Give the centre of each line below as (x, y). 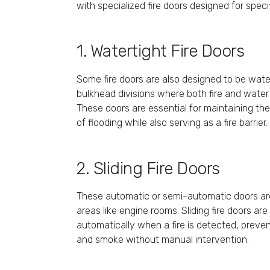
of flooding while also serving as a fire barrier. (172, 122)
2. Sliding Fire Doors (148, 168)
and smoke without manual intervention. (163, 239)
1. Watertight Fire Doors (160, 51)
